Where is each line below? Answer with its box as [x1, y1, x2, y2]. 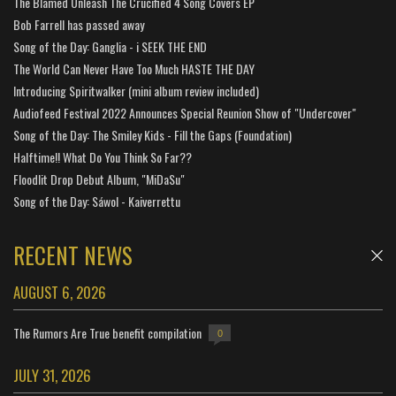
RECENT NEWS [13, 239, 133, 271]
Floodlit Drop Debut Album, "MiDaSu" [13, 170, 185, 188]
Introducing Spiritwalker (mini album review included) [13, 81, 259, 100]
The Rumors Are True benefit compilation [13, 323, 202, 342]
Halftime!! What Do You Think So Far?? [13, 148, 192, 166]
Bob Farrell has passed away [13, 15, 144, 34]
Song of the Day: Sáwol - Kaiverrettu [13, 192, 180, 210]
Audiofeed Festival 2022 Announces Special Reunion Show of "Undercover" [13, 103, 356, 122]
